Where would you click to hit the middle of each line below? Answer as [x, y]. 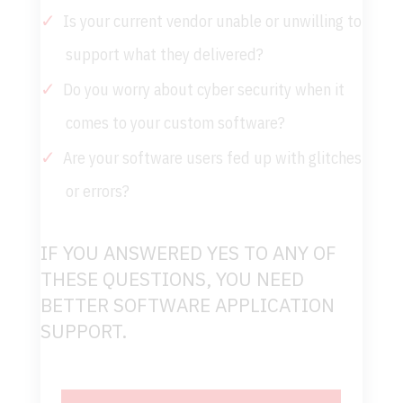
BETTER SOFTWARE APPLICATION [187, 305]
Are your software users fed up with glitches [212, 158]
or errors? [97, 192]
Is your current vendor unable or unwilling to [212, 22]
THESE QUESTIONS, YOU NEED [172, 279]
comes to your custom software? [175, 123]
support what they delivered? [164, 55]
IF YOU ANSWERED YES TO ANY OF [188, 253]
